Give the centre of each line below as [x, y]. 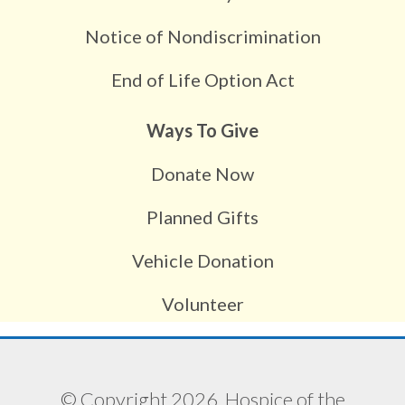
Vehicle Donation [202, 260]
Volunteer [202, 303]
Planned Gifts [202, 217]
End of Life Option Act [202, 79]
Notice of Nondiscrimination [202, 36]
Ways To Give [202, 130]
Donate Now [202, 173]
